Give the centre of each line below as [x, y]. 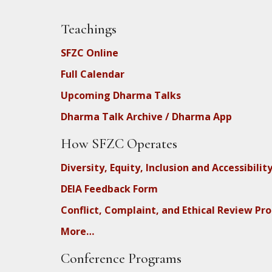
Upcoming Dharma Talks [121, 95]
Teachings [89, 29]
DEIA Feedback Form [109, 189]
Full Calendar [93, 74]
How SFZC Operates [119, 144]
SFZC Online [90, 53]
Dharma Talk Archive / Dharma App [146, 116]
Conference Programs [121, 258]
